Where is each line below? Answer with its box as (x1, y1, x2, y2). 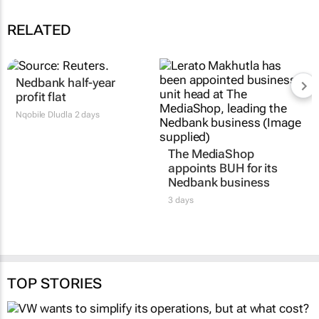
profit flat (16, 89, 66, 104)
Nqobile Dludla (16, 109, 73, 120)
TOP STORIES (7, 274, 102, 292)
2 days (72, 109, 100, 120)
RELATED (7, 21, 71, 38)
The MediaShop (168, 146, 254, 161)
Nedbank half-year (16, 75, 116, 90)
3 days (168, 194, 194, 205)
